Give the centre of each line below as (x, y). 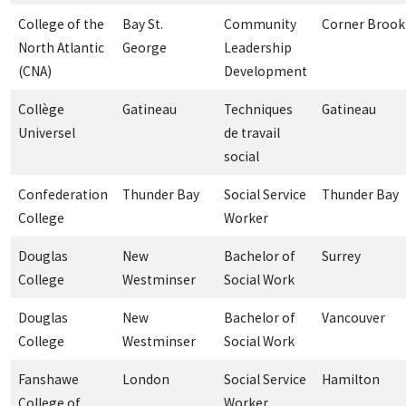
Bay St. (143, 24)
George (145, 47)
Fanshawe (48, 379)
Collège (41, 109)
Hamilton (351, 379)
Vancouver (353, 317)
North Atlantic (61, 47)
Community (260, 24)
